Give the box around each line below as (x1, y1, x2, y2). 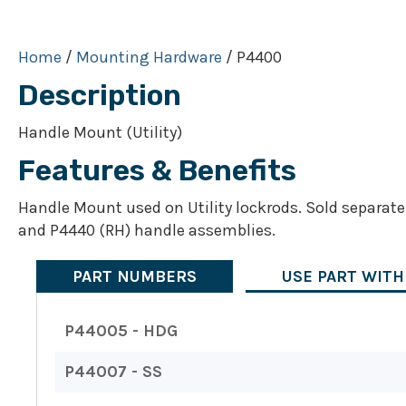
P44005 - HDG (64, 321, 178, 342)
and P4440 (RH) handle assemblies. (18, 220, 275, 241)
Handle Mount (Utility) (18, 122, 182, 143)
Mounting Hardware (76, 47, 222, 68)
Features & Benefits (18, 153, 296, 188)
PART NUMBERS (72, 266, 197, 287)
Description (18, 78, 181, 113)
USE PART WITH (282, 266, 404, 287)
